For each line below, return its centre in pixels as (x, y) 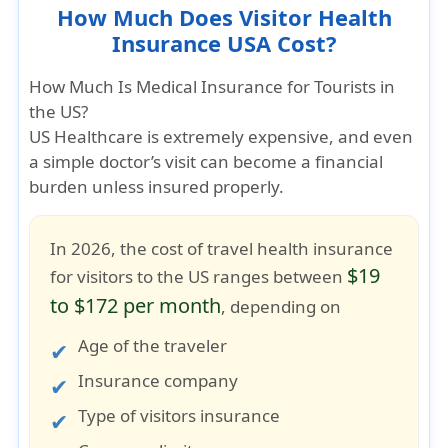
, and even (371, 136)
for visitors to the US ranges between (199, 276)
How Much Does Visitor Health (224, 17)
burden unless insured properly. (157, 186)
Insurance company (158, 380)
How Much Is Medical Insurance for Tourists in (212, 86)
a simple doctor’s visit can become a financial (206, 161)
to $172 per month (136, 305)
